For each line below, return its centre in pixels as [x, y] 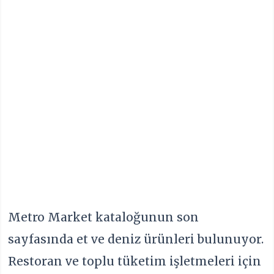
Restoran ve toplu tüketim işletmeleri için [135, 261]
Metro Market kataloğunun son [104, 217]
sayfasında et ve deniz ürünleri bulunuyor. [136, 239]
